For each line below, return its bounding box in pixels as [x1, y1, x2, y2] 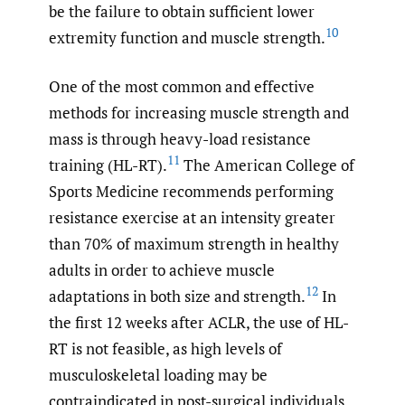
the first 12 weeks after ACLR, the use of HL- [49, 312, 349, 334]
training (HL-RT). [49, 155, 167, 176]
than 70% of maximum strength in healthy [49, 233, 339, 255]
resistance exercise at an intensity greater [49, 207, 335, 229]
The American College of [180, 155, 354, 176]
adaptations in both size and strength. [49, 286, 306, 307]
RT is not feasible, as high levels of [49, 338, 282, 360]
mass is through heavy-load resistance [49, 128, 311, 150]
